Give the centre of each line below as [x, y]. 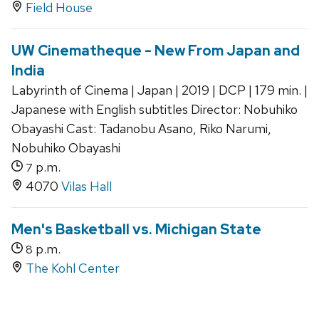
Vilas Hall [87, 187]
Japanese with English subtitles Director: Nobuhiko [155, 110]
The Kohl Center [73, 268]
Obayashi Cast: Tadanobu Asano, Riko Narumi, [141, 129]
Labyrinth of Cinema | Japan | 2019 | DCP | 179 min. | [159, 90]
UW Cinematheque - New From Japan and [156, 51]
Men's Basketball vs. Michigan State [136, 230]
